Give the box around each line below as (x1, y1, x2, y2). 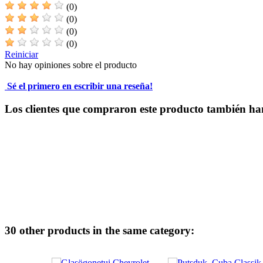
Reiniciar (5, 49, 38, 59)
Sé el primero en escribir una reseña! (5, 80, 153, 91)
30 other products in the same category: (5, 224, 194, 237)
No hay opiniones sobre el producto (5, 59, 137, 70)
